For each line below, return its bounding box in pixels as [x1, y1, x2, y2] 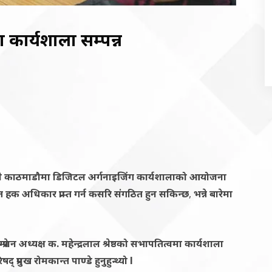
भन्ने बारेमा [194, 186, 235, 200]
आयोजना [189, 169, 226, 183]
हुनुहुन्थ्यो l [95, 253, 133, 267]
